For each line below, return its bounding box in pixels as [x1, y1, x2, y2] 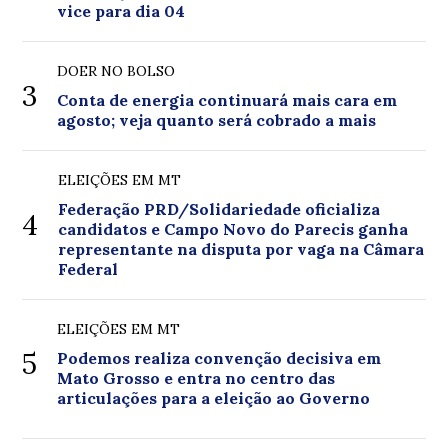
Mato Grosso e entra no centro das [57, 367, 336, 388]
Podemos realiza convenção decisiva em [57, 347, 382, 368]
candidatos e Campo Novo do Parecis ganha [58, 218, 409, 239]
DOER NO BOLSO [57, 61, 176, 80]
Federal [58, 258, 119, 279]
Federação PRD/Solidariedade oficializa [58, 198, 381, 219]
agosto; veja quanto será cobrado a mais [57, 109, 377, 130]
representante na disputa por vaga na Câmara [58, 238, 425, 259]
